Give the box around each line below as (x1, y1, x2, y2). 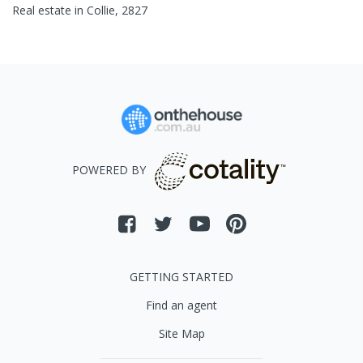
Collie (87, 2, 115, 18)
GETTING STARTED (130, 269, 233, 284)
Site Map (158, 326, 205, 341)
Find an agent (146, 297, 217, 313)
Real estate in (12, 2, 87, 18)
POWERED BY (71, 162, 146, 178)
